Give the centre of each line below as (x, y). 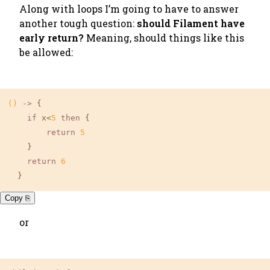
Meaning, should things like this (164, 38)
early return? (52, 38)
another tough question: (78, 23)
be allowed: (46, 52)
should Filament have (191, 23)
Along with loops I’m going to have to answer (129, 9)
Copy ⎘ (17, 198)
